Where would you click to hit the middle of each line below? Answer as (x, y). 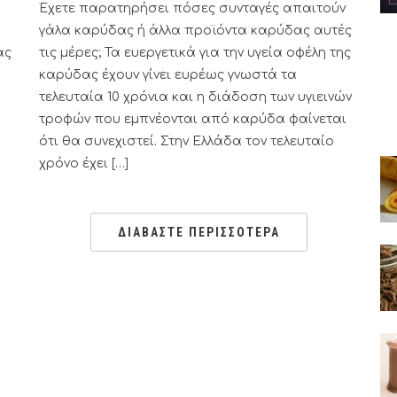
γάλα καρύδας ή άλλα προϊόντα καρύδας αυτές (195, 31)
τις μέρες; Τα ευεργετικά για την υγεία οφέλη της (195, 53)
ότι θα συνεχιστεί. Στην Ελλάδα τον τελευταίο (187, 141)
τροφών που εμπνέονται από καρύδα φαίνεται (193, 119)
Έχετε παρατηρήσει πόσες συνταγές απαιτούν (192, 8)
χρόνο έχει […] (84, 163)
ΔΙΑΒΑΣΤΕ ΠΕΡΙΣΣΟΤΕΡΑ (198, 232)
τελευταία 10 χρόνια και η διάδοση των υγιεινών (195, 97)
